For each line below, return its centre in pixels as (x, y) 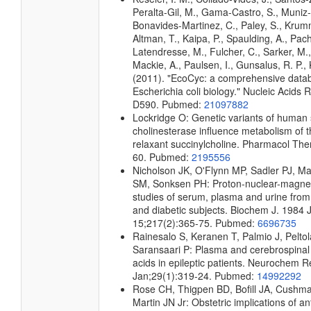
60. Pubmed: (162, 157)
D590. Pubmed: (168, 104)
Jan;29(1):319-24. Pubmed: (195, 276)
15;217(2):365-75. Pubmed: (195, 223)
